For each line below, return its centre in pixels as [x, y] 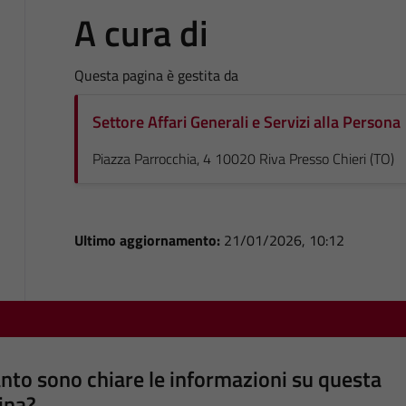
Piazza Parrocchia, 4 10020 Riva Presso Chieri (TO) [243, 158]
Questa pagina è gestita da [156, 75]
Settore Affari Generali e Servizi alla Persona [246, 121]
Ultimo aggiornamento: [149, 240]
